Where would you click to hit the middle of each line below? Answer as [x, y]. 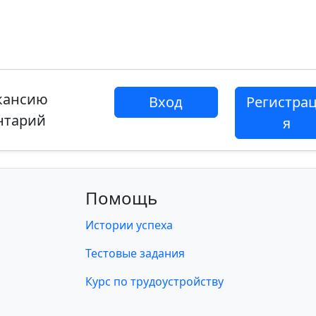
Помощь [121, 198]
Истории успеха [129, 225]
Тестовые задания [135, 253]
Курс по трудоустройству [154, 281]
